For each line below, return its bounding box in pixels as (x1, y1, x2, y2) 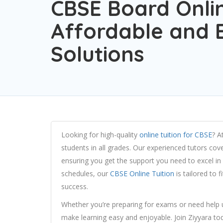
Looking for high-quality (61, 129, 139, 139)
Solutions (51, 40, 144, 67)
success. (61, 181, 88, 191)
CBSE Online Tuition (110, 168, 174, 178)
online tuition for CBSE (139, 129, 212, 139)
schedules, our (61, 168, 110, 178)
